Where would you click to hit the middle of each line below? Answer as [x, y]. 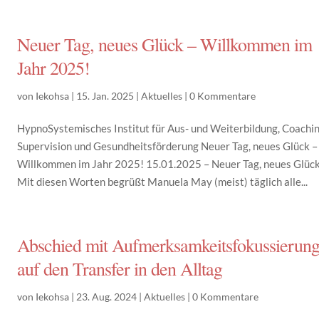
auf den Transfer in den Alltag [120, 268]
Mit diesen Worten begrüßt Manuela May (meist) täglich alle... [163, 182]
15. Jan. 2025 [105, 96]
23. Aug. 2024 [107, 297]
